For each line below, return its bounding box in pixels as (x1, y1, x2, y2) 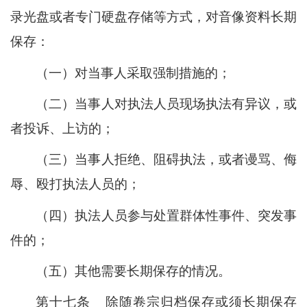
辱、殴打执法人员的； (10, 177, 140, 192)
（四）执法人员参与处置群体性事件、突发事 (36, 208, 297, 223)
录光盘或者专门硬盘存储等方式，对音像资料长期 (10, 10, 297, 25)
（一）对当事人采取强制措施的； (36, 65, 232, 80)
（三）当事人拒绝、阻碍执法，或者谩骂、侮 (36, 152, 297, 167)
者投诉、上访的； (10, 121, 114, 136)
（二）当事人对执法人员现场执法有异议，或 (36, 96, 297, 111)
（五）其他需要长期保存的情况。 (36, 263, 232, 278)
